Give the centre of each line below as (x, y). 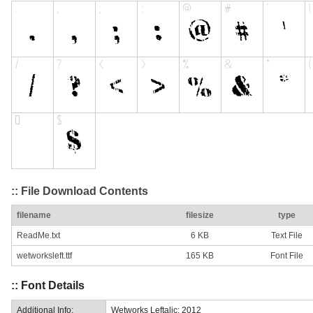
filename (34, 216)
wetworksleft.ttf (44, 256)
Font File (286, 256)
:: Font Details (48, 286)
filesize (200, 216)
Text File (286, 236)
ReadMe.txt (38, 236)
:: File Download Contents (80, 191)
